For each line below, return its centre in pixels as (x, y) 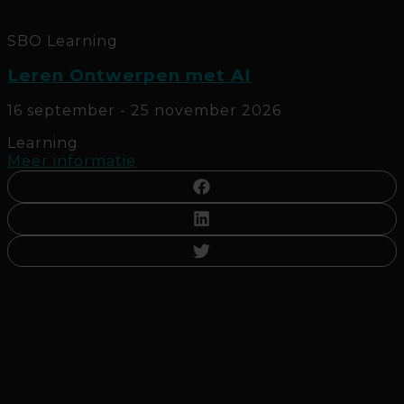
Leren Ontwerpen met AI (129, 76)
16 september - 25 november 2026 (144, 111)
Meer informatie (72, 161)
